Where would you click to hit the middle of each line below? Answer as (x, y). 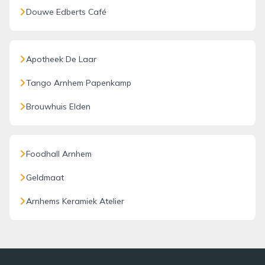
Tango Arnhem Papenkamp (79, 83)
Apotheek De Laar (61, 59)
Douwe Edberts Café (66, 12)
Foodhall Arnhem (59, 154)
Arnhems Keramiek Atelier (75, 201)
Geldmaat (45, 177)
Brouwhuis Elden (58, 106)
